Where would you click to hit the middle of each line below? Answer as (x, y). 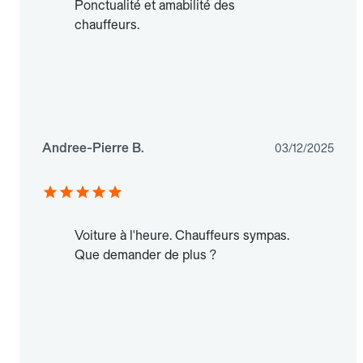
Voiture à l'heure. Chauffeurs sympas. (182, 236)
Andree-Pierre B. (93, 148)
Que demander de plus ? (145, 255)
